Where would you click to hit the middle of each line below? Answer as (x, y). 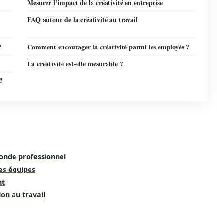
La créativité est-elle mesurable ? (75, 64)
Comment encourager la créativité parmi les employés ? (108, 47)
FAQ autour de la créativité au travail (82, 20)
